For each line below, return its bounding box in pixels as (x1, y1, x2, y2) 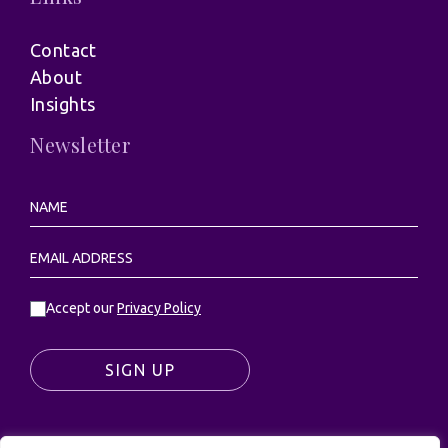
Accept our (46, 300, 117, 317)
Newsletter (30, 131, 130, 159)
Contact (30, 40, 97, 61)
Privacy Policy (117, 300, 201, 317)
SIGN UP (104, 361, 176, 380)
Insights (30, 94, 96, 115)
